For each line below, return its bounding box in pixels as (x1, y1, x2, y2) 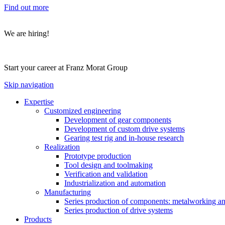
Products (24, 215, 52, 223)
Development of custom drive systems (64, 125, 185, 133)
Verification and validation (64, 170, 148, 178)
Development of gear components (64, 116, 171, 124)
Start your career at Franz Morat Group (4, 63, 128, 72)
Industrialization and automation (64, 179, 166, 187)
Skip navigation (4, 80, 54, 89)
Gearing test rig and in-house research (64, 134, 184, 142)
